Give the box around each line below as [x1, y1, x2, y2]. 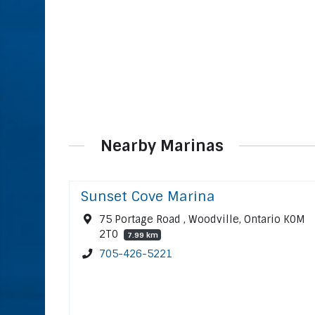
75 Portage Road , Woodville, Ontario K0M [99, 213, 306, 226]
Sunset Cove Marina [81, 188, 215, 206]
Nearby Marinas [100, 135, 224, 156]
